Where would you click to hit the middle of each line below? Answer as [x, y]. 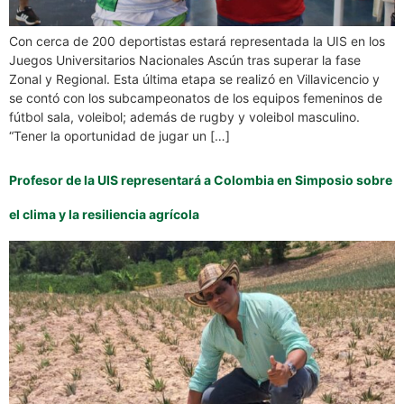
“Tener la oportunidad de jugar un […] [119, 136]
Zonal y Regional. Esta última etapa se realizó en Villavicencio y [194, 79]
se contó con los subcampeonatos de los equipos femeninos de [196, 98]
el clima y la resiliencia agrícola [104, 215]
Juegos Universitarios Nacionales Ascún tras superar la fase [185, 60]
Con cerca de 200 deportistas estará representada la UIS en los [197, 41]
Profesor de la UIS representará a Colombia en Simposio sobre [201, 180]
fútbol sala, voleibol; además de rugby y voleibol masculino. [184, 117]
